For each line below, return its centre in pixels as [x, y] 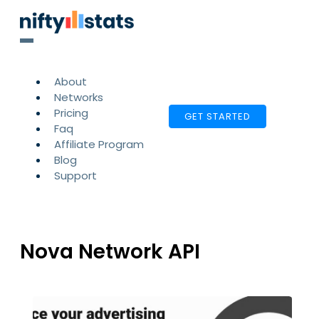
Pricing [71, 113]
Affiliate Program [99, 144]
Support [75, 176]
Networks [79, 97]
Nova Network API [110, 252]
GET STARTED [218, 116]
